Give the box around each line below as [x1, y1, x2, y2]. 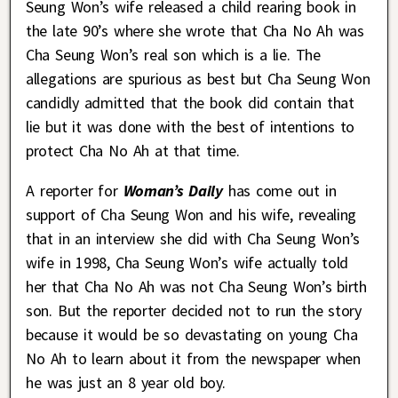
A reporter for [26, 180, 123, 202]
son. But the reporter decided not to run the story [26, 300, 362, 322]
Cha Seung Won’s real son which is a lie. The [26, 44, 321, 66]
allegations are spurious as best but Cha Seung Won [26, 68, 370, 90]
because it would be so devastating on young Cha [26, 324, 358, 346]
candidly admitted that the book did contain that [26, 92, 354, 114]
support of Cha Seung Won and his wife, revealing [26, 204, 356, 226]
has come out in [222, 180, 337, 202]
